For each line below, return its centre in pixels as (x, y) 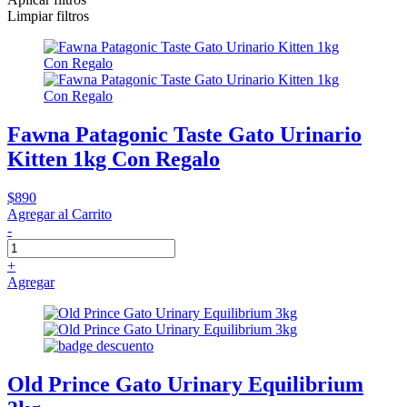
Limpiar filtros (48, 16)
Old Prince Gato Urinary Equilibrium (185, 384)
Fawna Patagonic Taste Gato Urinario (184, 134)
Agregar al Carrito (60, 213)
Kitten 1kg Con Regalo (114, 159)
